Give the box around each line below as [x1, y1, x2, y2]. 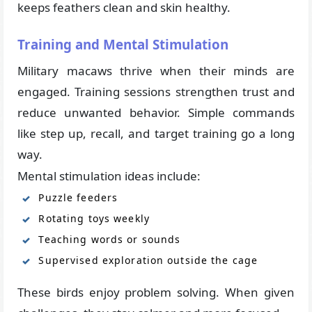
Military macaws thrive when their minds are [17, 62, 295, 79]
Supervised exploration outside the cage [38, 253, 258, 267]
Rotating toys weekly [38, 211, 150, 225]
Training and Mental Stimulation [17, 35, 229, 54]
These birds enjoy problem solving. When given [17, 283, 295, 300]
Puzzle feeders [38, 190, 118, 204]
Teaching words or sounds [38, 232, 181, 246]
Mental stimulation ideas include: [17, 167, 201, 184]
